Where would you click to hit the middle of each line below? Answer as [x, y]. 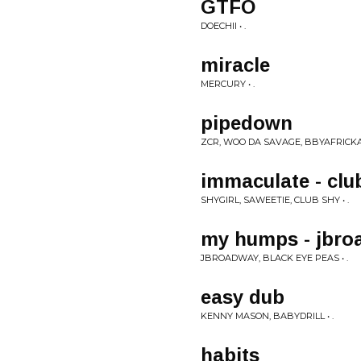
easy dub [243, 297]
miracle [235, 65]
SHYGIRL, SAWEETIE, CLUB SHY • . [275, 200]
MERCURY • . [228, 84]
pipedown [247, 123]
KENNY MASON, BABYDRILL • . [267, 316]
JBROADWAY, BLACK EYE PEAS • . [274, 258]
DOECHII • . [223, 26]
